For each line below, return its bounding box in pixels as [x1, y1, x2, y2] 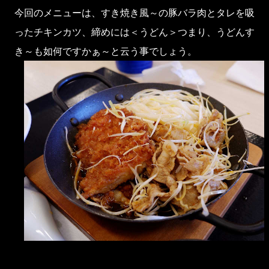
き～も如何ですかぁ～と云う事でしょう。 [14, 45, 197, 57]
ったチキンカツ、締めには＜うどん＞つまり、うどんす [14, 26, 255, 38]
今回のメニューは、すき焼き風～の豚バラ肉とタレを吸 [14, 7, 255, 19]
